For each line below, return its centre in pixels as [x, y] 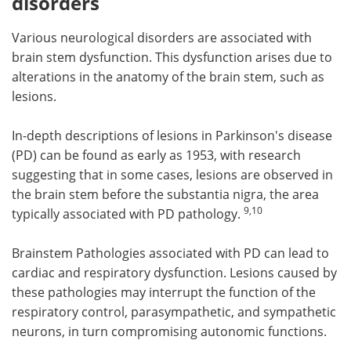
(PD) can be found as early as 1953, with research [156, 155]
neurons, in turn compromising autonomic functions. [169, 331]
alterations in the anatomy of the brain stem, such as [168, 77]
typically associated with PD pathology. [128, 214]
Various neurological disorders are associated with [162, 38]
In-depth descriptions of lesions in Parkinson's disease [172, 136]
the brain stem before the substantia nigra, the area [165, 194]
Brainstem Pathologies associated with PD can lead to [170, 253]
